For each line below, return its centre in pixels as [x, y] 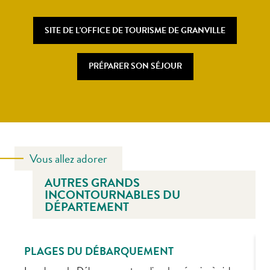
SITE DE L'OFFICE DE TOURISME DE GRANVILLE [135, 30]
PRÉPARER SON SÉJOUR [135, 66]
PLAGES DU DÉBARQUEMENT [99, 251]
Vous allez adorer [68, 158]
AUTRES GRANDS [92, 182]
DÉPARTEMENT [87, 206]
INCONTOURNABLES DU [112, 194]
